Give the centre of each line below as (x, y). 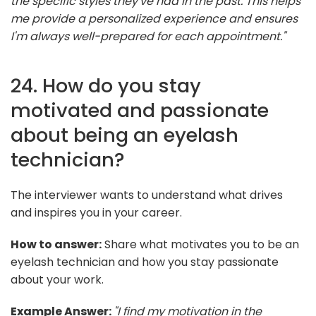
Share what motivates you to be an (200, 244)
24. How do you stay (106, 85)
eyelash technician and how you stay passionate (145, 262)
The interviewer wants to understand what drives (147, 195)
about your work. (57, 279)
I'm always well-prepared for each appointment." (148, 36)
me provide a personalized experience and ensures (154, 18)
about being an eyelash (124, 135)
